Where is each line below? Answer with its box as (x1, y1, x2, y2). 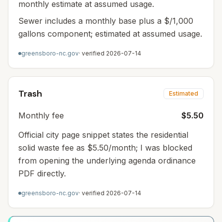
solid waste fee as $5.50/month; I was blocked (18, 143, 192, 153)
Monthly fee (18, 111, 64, 120)
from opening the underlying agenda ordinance (18, 156, 196, 166)
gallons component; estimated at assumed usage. (18, 29, 202, 39)
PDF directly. (18, 168, 66, 178)
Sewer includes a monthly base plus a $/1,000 (18, 16, 193, 26)
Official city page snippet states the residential (18, 130, 188, 140)
